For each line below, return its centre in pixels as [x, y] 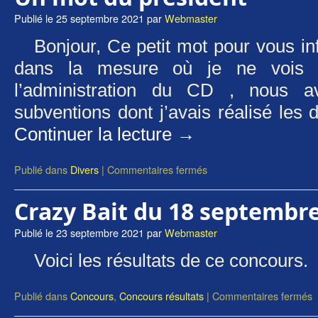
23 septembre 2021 [100, 232]
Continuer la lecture [95, 134]
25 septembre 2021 [100, 18]
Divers [84, 169]
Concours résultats [161, 296]
